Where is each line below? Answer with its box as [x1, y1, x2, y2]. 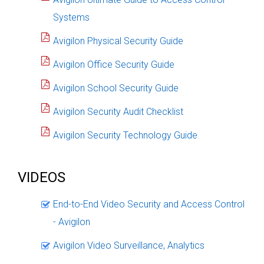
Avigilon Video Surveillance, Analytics [53, 239, 204, 251]
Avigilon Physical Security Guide [53, 35, 183, 47]
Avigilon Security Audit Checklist [53, 105, 183, 117]
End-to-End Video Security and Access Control [53, 198, 245, 210]
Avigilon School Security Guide [53, 82, 179, 94]
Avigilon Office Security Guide [53, 58, 174, 70]
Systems [53, 11, 90, 23]
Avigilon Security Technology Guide [53, 129, 197, 141]
